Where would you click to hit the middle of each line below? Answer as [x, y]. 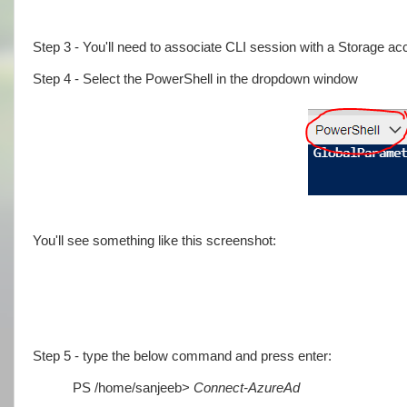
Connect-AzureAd [245, 388]
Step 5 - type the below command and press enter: [182, 357]
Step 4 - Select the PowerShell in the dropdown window [197, 79]
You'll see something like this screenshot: [154, 240]
